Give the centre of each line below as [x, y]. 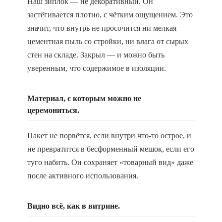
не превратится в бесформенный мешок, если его [111, 149]
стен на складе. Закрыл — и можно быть [96, 55]
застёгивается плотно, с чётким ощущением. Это [110, 15]
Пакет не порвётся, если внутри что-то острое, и [109, 136]
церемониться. [53, 110]
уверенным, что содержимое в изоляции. [97, 68]
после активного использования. [83, 176]
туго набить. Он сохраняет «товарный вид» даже [110, 162]
